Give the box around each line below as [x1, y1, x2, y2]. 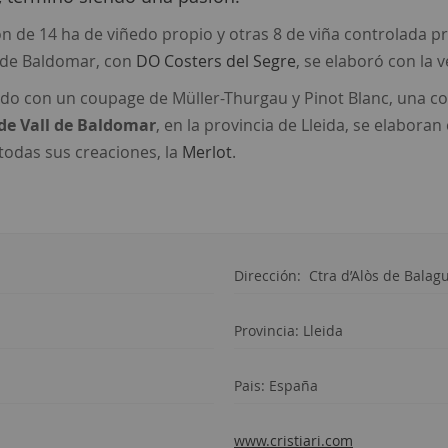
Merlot [182, 141, 232, 164]
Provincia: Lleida [234, 321, 343, 341]
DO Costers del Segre [136, 50, 296, 73]
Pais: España [234, 376, 318, 396]
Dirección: [234, 266, 309, 286]
